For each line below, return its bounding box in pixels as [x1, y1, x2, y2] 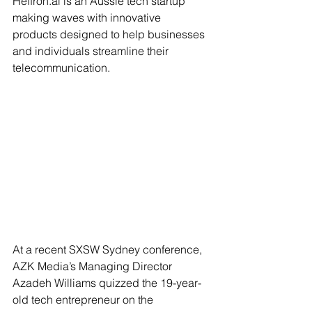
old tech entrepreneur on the [13, 292, 156, 307]
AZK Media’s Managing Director [13, 259, 175, 274]
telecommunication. [13, 61, 113, 75]
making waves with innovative [13, 10, 164, 24]
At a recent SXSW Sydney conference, [13, 242, 205, 257]
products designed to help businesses [13, 27, 208, 41]
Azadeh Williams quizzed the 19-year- [13, 276, 201, 290]
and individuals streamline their [13, 44, 171, 58]
